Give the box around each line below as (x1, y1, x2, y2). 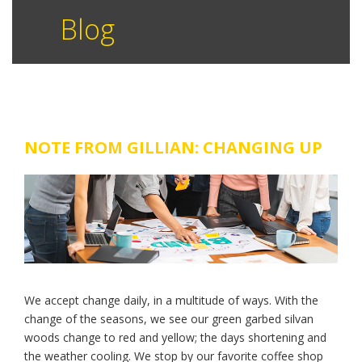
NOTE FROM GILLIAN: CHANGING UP (24, 137, 322, 158)
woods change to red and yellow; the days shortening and (24, 330, 326, 346)
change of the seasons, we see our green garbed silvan (24, 311, 314, 327)
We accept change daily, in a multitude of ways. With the (24, 293, 318, 309)
